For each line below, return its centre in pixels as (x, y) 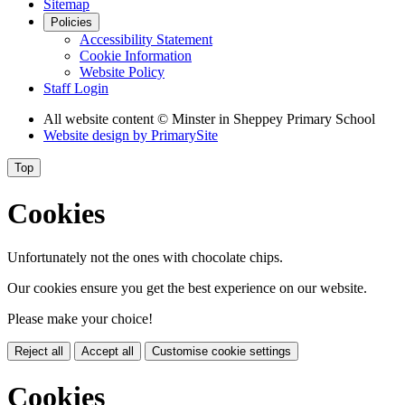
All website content (100, 119)
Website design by (97, 136)
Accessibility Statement (146, 40)
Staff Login (76, 89)
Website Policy (122, 72)
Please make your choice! (80, 319)
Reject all (39, 352)
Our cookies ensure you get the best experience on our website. (187, 288)
